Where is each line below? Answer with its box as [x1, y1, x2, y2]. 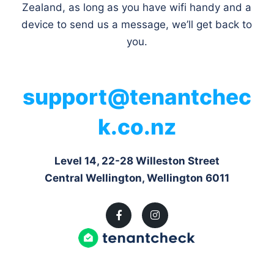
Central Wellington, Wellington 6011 [44, 172, 229, 184]
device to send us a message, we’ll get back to [21, 18, 253, 31]
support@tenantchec [22, 84, 251, 109]
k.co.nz [97, 114, 176, 139]
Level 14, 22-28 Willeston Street [54, 155, 220, 167]
